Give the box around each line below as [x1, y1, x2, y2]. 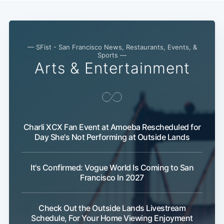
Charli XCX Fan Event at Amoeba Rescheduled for [23, 122, 201, 132]
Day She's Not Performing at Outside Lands [34, 132, 190, 142]
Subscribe [163, 35, 204, 46]
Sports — [97, 51, 126, 59]
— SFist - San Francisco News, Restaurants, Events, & [27, 43, 197, 51]
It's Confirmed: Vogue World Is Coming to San [30, 162, 193, 173]
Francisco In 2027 [80, 172, 144, 183]
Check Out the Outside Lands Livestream [38, 203, 185, 213]
